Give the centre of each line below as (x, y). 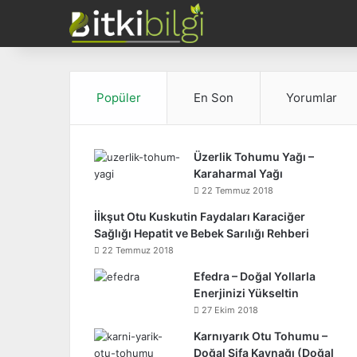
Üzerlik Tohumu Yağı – (254, 157)
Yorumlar (312, 98)
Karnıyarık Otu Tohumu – (261, 336)
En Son (213, 98)
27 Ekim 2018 (230, 310)
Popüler (118, 98)
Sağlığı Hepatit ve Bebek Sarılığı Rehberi (202, 233)
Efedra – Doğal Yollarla (255, 276)
